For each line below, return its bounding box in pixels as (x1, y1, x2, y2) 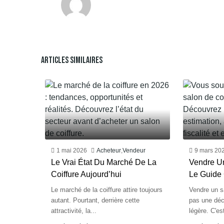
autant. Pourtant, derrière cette (51, 196, 139, 204)
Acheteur (96, 147, 121, 154)
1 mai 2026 (56, 147, 87, 154)
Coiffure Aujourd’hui (51, 170, 121, 178)
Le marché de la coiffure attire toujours (51, 186, 162, 193)
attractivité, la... (51, 207, 96, 214)
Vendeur (122, 147, 145, 154)
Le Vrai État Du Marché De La (51, 158, 156, 166)
